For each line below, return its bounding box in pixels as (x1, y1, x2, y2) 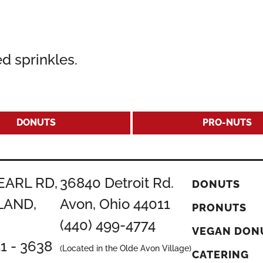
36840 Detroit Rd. (60, 174, 174, 191)
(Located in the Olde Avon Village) (60, 244, 192, 253)
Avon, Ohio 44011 (60, 195, 171, 213)
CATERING (192, 248, 249, 261)
